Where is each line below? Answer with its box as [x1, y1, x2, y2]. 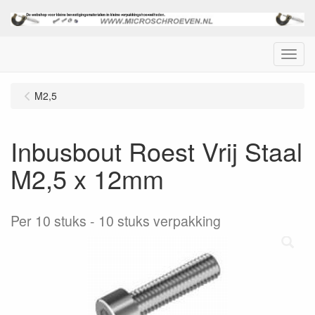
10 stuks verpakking [98, 210, 221, 231]
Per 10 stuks [11, 210, 86, 231]
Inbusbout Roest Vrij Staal [11, 132, 302, 169]
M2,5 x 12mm [11, 160, 164, 196]
